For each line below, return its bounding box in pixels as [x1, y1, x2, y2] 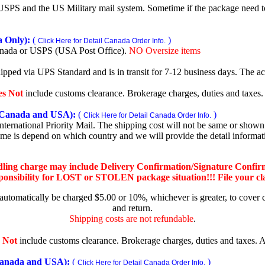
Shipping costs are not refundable [69, 214, 193, 224]
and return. [112, 203, 153, 213]
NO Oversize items [129, 46, 201, 56]
